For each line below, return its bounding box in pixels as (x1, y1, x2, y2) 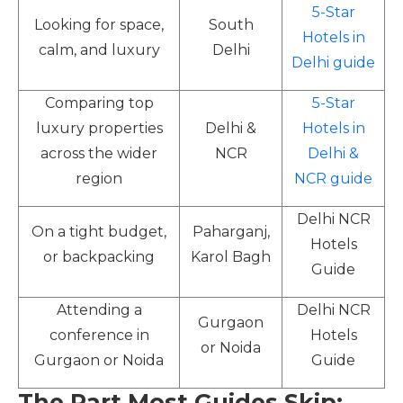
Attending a (56, 301, 142, 318)
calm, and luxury (38, 41, 160, 58)
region (76, 170, 122, 187)
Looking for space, (34, 16, 164, 33)
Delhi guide (291, 54, 375, 71)
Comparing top (44, 94, 154, 112)
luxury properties (35, 120, 163, 137)
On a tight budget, (31, 223, 166, 240)
